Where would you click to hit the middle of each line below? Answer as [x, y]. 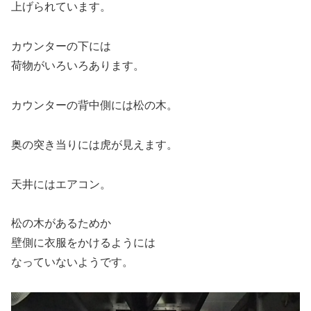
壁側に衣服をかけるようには [83, 243]
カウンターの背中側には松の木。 [94, 105]
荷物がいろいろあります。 [78, 66]
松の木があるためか [61, 224]
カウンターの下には [61, 47]
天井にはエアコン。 [61, 184]
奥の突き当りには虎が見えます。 [94, 144]
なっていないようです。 [72, 262]
